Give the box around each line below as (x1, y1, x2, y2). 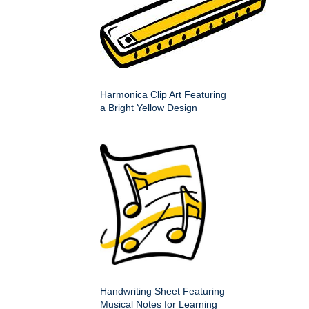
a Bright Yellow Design (100, 101, 197, 113)
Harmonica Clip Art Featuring (100, 88, 226, 100)
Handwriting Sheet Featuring (100, 285, 225, 297)
